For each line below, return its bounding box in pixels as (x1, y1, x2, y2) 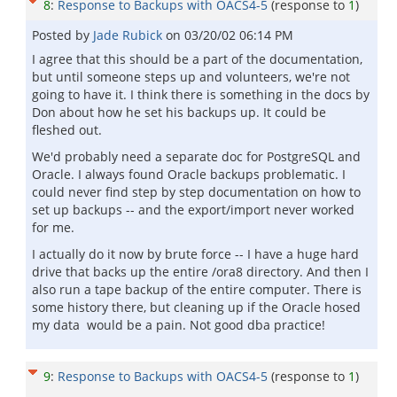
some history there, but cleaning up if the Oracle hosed (32, 299, 361, 315)
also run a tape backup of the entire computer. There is (32, 281, 362, 298)
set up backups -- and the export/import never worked (32, 201, 354, 218)
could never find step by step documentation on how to (32, 183, 361, 200)
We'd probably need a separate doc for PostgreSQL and (32, 148, 361, 165)
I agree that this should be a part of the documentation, (32, 51, 362, 67)
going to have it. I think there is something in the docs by (32, 86, 370, 103)
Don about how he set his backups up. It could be (32, 104, 326, 121)
